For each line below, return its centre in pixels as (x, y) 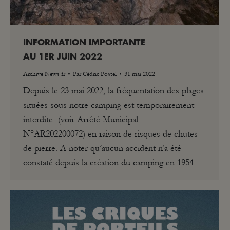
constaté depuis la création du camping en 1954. (109, 162)
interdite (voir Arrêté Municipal (81, 119)
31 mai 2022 (140, 74)
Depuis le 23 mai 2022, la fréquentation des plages (113, 90)
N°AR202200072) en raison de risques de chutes (110, 133)
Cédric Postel (100, 74)
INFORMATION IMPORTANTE (84, 42)
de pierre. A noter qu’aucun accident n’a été (102, 148)
